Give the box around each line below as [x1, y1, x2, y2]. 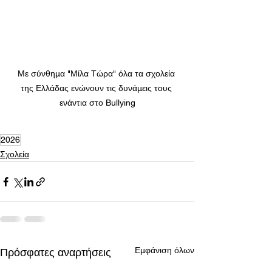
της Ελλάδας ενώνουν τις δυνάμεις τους [20, 83, 174, 93]
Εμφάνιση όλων [135, 245, 194, 256]
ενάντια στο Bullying [59, 98, 135, 108]
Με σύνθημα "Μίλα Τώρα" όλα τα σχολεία [17, 69, 177, 79]
